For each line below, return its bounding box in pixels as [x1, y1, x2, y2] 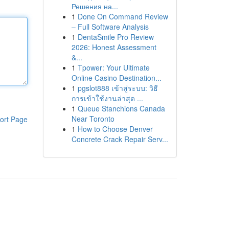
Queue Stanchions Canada [77, 103, 165, 113]
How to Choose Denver [77, 124, 153, 134]
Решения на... [71, 1, 118, 11]
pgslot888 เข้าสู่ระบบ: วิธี [77, 83, 158, 93]
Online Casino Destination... [71, 73, 162, 83]
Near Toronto [71, 113, 114, 124]
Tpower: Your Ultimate [77, 62, 150, 73]
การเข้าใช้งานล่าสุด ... [71, 93, 143, 103]
